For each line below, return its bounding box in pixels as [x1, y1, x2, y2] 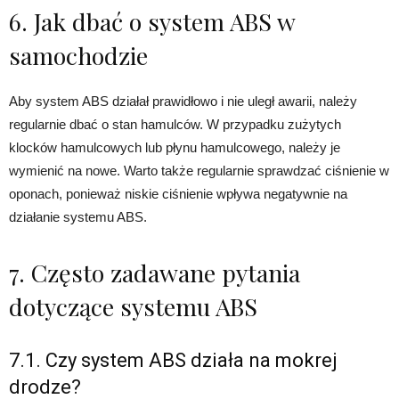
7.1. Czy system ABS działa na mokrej [9, 349, 338, 372]
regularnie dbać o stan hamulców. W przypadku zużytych [9, 117, 341, 133]
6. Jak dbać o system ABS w [9, 5, 295, 38]
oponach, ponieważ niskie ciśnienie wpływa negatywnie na [9, 186, 347, 202]
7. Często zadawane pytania [9, 256, 300, 289]
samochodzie [9, 39, 148, 72]
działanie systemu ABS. [9, 209, 147, 225]
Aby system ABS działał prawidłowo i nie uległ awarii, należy [9, 94, 357, 110]
